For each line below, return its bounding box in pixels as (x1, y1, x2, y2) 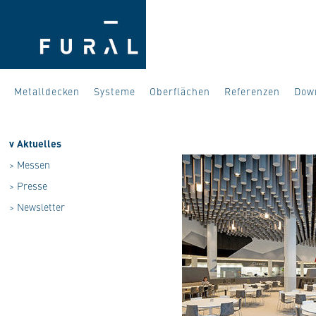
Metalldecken (14, 84, 80, 98)
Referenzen (224, 84, 280, 98)
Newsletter (17, 200, 65, 214)
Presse (17, 178, 47, 193)
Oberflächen (150, 84, 210, 98)
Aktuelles (17, 136, 61, 150)
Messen (17, 157, 50, 171)
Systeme (94, 84, 135, 98)
